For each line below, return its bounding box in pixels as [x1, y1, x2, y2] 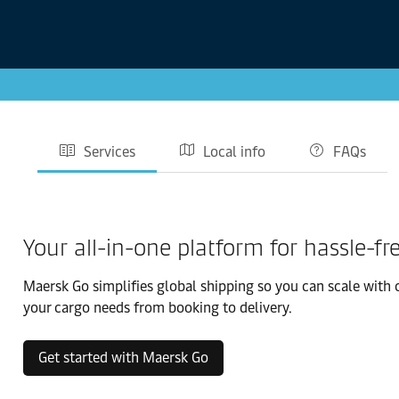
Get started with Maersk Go [38, 349, 208, 366]
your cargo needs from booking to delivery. [23, 299, 292, 316]
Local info [203, 143, 265, 160]
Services [84, 143, 135, 160]
